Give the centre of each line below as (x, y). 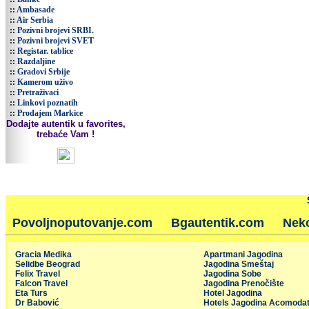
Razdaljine (36, 61)
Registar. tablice (45, 51)
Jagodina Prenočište (244, 283)
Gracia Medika (43, 255)
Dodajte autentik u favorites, (66, 124)
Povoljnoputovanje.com (82, 223)
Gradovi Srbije (43, 72)
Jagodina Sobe (232, 274)
